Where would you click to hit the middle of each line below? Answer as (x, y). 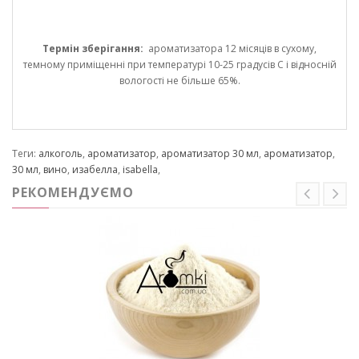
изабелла (95, 170)
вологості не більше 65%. (179, 81)
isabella (140, 170)
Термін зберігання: (93, 49)
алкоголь (61, 154)
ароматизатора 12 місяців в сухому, (230, 49)
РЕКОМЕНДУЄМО (73, 193)
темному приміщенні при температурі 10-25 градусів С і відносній (179, 65)
